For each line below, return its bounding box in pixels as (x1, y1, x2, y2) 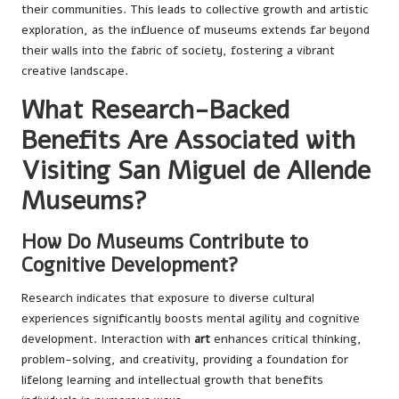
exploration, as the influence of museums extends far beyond (21, 20, 370, 38)
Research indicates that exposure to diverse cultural (21, 289, 314, 306)
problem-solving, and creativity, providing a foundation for (21, 350, 348, 368)
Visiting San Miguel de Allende (21, 152, 370, 188)
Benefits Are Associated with (21, 122, 355, 158)
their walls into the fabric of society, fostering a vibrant (21, 41, 335, 59)
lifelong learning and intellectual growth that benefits (21, 370, 323, 388)
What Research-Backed (21, 92, 289, 127)
